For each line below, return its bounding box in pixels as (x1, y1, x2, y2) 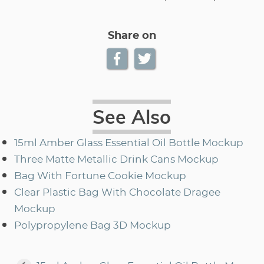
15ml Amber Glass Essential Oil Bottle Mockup (14, 138, 243, 148)
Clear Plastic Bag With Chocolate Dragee (14, 187, 220, 197)
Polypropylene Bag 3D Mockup (14, 220, 171, 230)
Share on (107, 30, 156, 41)
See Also (93, 104, 171, 128)
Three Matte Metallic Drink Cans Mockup (14, 154, 219, 164)
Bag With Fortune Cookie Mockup (14, 171, 186, 181)
